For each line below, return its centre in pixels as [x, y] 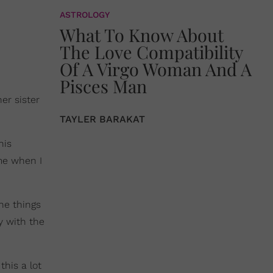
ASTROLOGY [85, 15]
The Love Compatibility [151, 52]
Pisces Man [103, 86]
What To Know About [142, 35]
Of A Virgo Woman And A [156, 69]
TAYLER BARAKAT [102, 119]
